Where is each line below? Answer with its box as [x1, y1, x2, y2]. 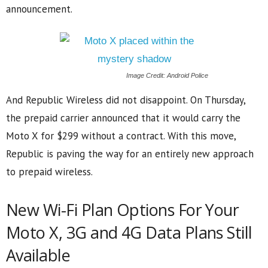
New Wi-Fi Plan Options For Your [6, 198, 239, 221]
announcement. [6, 2, 72, 16]
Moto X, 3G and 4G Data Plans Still [6, 221, 252, 243]
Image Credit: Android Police [126, 71, 208, 79]
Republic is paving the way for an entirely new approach [6, 147, 254, 160]
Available [6, 243, 71, 266]
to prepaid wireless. [6, 165, 93, 178]
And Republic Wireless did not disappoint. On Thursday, [6, 93, 245, 106]
